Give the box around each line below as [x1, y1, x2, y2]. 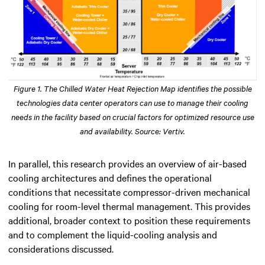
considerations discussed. [8, 242, 114, 256]
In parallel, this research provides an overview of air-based [8, 157, 247, 170]
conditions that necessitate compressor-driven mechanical [8, 185, 250, 199]
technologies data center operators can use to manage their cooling [17, 97, 248, 108]
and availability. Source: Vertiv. [80, 125, 185, 137]
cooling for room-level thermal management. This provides [8, 199, 250, 213]
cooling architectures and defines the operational [8, 171, 212, 185]
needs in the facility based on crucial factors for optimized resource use [11, 111, 254, 122]
